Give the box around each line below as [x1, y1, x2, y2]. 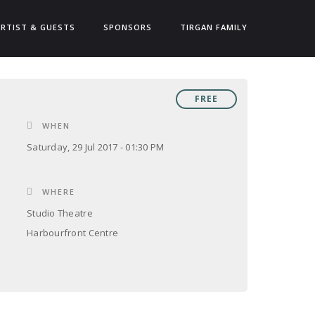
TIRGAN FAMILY [180, 22, 247, 32]
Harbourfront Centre [27, 226, 119, 239]
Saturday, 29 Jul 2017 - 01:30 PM [27, 141, 165, 153]
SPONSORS [103, 22, 152, 32]
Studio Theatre [27, 207, 93, 219]
